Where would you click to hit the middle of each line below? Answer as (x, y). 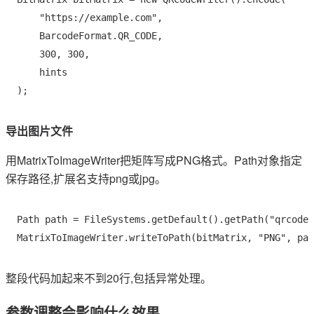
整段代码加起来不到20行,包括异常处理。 (109, 278)
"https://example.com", (93, 18)
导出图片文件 (39, 131)
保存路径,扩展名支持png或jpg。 (86, 178)
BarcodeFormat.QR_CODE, (93, 36)
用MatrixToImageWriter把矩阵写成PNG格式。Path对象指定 (154, 160)
